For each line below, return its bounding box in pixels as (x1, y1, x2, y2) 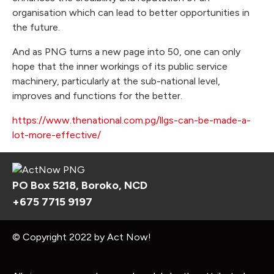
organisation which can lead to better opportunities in (12, 7, 250, 19)
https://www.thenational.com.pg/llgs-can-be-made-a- (12, 114, 251, 127)
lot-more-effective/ (12, 129, 101, 141)
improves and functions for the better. (12, 90, 182, 102)
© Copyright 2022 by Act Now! (12, 231, 151, 243)
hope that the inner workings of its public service (12, 61, 228, 73)
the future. (12, 21, 62, 34)
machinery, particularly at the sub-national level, (12, 75, 220, 87)
